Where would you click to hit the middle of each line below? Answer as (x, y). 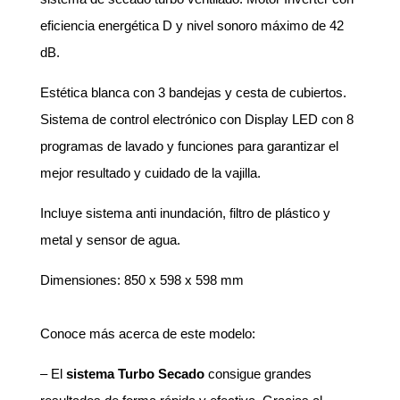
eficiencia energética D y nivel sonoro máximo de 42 (192, 25)
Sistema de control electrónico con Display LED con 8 (196, 119)
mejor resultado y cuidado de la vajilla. (150, 173)
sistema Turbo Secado (135, 374)
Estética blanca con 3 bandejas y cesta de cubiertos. (193, 92)
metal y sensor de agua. (110, 240)
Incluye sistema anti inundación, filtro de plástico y (185, 213)
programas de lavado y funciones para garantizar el (189, 146)
